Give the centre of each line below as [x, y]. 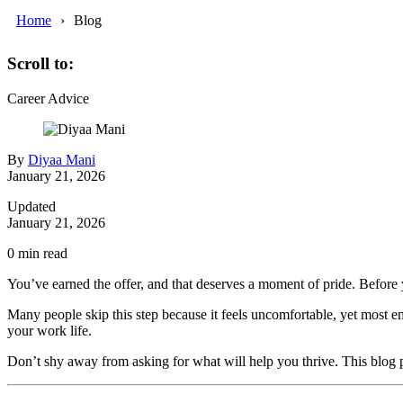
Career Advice [48, 99]
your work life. [49, 331]
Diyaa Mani [62, 160]
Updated [31, 207]
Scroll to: [40, 64]
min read [41, 254]
